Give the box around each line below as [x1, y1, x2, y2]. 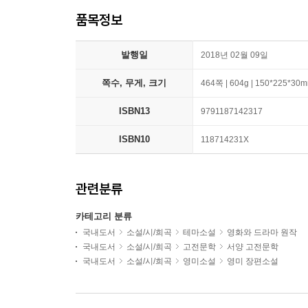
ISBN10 [118, 134, 150, 144]
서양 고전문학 [227, 242, 278, 252]
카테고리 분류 [76, 211, 132, 221]
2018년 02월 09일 [201, 50, 268, 60]
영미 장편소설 [227, 256, 278, 266]
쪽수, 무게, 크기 [102, 78, 166, 88]
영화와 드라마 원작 [227, 228, 297, 237]
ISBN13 [118, 106, 150, 116]
